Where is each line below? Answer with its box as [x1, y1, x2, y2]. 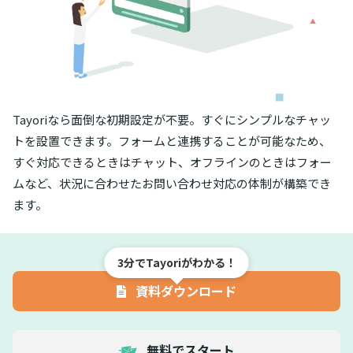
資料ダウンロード [132, 281, 236, 300]
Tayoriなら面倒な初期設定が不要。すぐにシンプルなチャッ [13, 111, 331, 128]
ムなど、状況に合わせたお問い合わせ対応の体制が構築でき [13, 175, 331, 192]
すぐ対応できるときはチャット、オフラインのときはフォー [13, 154, 332, 171]
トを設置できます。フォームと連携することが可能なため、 [13, 132, 331, 150]
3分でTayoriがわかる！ [117, 254, 236, 270]
